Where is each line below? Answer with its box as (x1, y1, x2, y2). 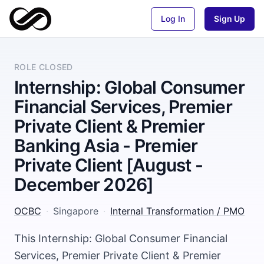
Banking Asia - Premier (14, 135, 198, 156)
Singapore (53, 205, 98, 217)
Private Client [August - (14, 154, 203, 176)
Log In (161, 13, 185, 24)
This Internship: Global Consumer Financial (14, 232, 227, 245)
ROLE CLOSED (14, 62, 73, 72)
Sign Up (214, 13, 245, 24)
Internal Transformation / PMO (110, 205, 245, 217)
